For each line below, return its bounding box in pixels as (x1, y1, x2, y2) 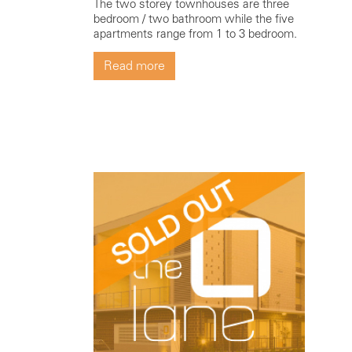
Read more (103, 57, 165, 73)
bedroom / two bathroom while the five (93, 11, 294, 26)
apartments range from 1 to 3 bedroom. (93, 26, 297, 41)
